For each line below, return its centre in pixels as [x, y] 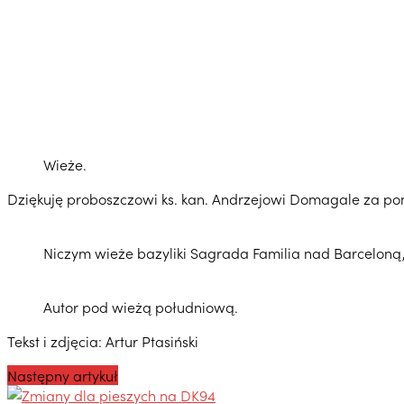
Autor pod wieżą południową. [141, 306]
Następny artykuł [63, 375]
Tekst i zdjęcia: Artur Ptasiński [103, 340]
